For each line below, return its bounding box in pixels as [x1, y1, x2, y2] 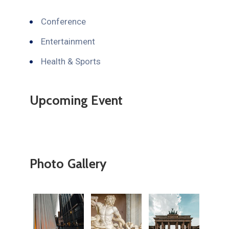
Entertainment [40, 36, 95, 47]
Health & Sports [40, 56, 101, 66]
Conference [40, 16, 86, 27]
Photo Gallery [29, 155, 107, 171]
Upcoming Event [29, 92, 123, 108]
